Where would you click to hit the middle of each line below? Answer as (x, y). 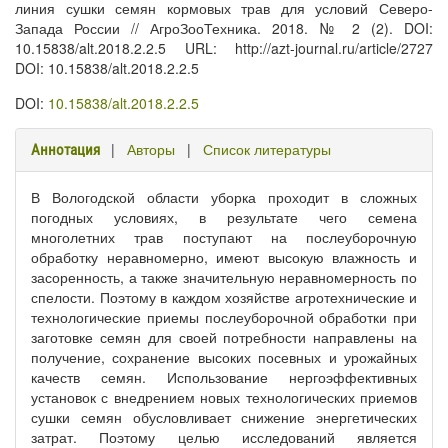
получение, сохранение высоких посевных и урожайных (224, 357)
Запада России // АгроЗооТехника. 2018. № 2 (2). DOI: (224, 28)
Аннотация (65, 150)
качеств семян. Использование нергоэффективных (224, 377)
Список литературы (267, 149)
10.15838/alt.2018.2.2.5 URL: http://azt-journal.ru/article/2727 (224, 48)
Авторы (151, 149)
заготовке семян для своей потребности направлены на (224, 337)
